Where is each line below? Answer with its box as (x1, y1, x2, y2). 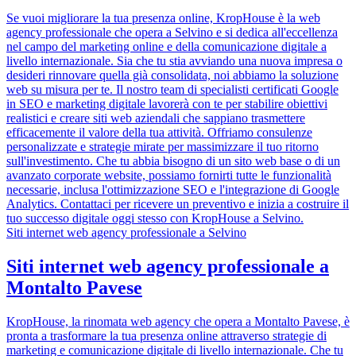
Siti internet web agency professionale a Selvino (6, 225, 246, 239)
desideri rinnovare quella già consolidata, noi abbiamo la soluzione (6, 68, 339, 82)
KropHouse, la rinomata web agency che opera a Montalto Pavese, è (6, 314, 350, 328)
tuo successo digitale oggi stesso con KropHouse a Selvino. (6, 211, 304, 225)
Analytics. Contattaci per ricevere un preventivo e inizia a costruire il (6, 196, 349, 211)
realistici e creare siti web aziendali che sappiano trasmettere (6, 110, 305, 125)
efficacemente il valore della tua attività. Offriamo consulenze (6, 125, 312, 139)
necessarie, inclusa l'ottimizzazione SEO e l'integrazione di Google (6, 182, 339, 196)
